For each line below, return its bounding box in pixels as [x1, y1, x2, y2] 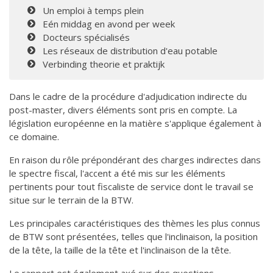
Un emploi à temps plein [43, 4, 144, 16]
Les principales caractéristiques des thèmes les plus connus [9, 217, 260, 229]
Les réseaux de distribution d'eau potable [43, 44, 218, 57]
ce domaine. [9, 130, 59, 143]
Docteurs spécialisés [43, 31, 130, 43]
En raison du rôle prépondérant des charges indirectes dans [9, 154, 261, 166]
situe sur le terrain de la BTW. [9, 194, 133, 206]
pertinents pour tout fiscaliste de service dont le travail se [9, 180, 253, 193]
